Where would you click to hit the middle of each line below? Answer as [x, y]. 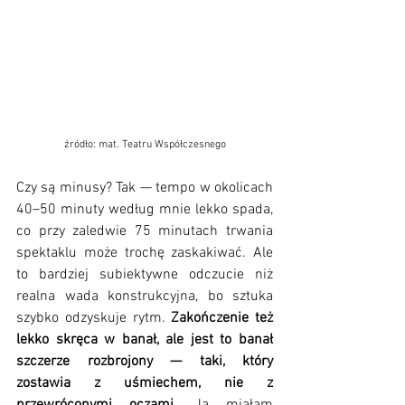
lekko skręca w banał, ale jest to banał [145, 340]
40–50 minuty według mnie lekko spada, [145, 210]
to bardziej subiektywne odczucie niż [145, 275]
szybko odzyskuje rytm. [94, 319]
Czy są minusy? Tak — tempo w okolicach [145, 188]
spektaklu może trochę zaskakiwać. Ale [145, 254]
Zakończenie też [222, 319]
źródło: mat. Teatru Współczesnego [145, 145]
